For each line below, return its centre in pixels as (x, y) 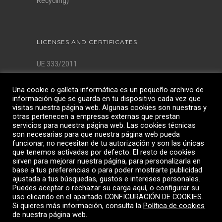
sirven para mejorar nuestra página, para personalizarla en (107, 161)
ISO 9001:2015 (59, 90)
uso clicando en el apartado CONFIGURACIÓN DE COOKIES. (108, 197)
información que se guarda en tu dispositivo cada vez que (107, 99)
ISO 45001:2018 (61, 115)
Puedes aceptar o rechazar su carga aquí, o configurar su (106, 188)
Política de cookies (174, 206)
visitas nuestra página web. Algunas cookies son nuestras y (110, 108)
